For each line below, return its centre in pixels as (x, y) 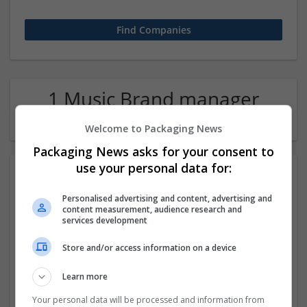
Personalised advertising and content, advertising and (168, 198)
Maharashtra (151, 277)
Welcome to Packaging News (153, 128)
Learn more (85, 276)
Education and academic (153, 292)
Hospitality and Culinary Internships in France (153, 259)
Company (153, 120)
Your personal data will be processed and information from (149, 299)
